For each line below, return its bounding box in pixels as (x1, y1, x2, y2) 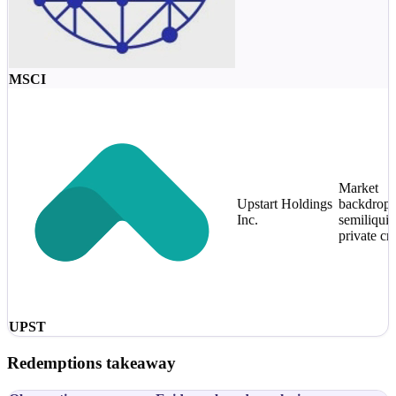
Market (339, 180, 378, 196)
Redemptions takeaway (7, 353, 176, 372)
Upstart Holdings (237, 196, 332, 212)
